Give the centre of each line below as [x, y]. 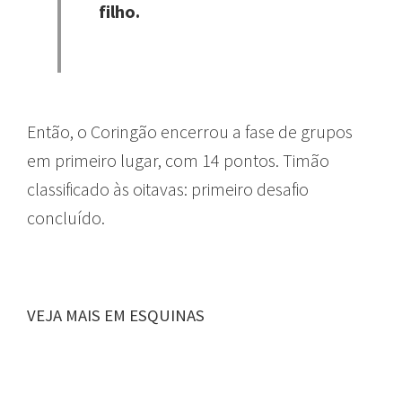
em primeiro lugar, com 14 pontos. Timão [178, 160]
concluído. [66, 217]
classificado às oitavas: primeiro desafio [168, 188]
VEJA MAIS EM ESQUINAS [116, 315]
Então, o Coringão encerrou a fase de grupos [190, 131]
